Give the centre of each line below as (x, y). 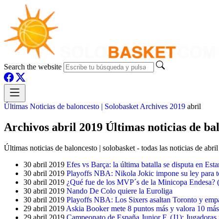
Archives (154, 106)
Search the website (33, 67)
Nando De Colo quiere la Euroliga (120, 191)
